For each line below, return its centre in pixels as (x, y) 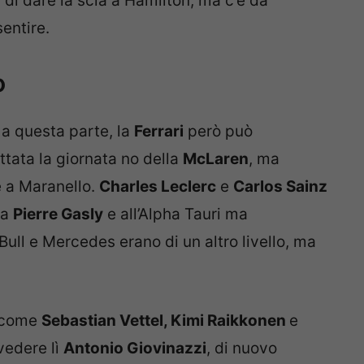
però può (218, 132)
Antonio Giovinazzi (135, 348)
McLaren (216, 159)
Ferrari (159, 132)
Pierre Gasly (58, 214)
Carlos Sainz (280, 187)
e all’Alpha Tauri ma (175, 214)
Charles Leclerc (158, 187)
